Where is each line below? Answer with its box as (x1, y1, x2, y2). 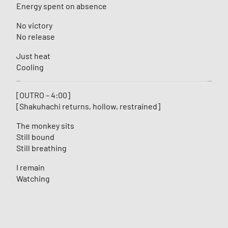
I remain (16, 162, 45, 173)
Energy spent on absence (16, 1, 107, 11)
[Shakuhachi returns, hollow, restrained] (16, 101, 160, 111)
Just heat (16, 51, 50, 61)
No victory (16, 20, 52, 31)
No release (16, 32, 55, 42)
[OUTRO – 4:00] (16, 90, 70, 100)
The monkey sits (16, 121, 74, 131)
